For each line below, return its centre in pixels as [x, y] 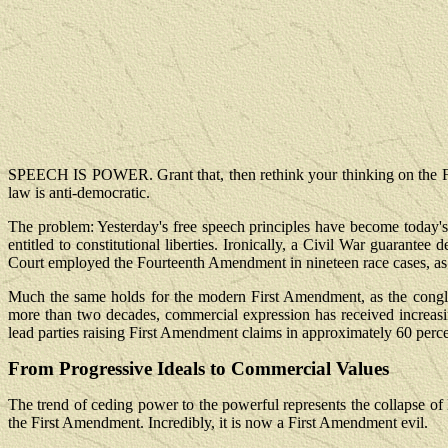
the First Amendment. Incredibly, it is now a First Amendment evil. [218, 422]
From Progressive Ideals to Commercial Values [198, 368]
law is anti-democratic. [79, 192]
